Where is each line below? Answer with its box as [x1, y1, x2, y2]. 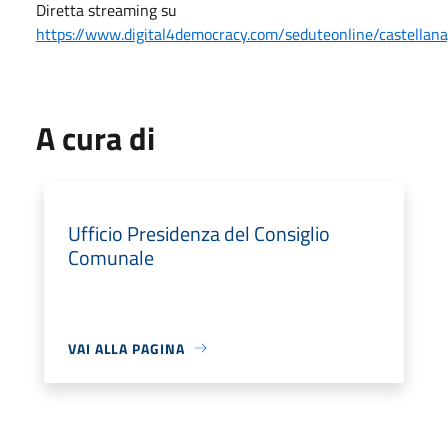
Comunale [68, 241, 154, 273]
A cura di [36, 113, 155, 162]
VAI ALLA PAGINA [68, 337, 185, 359]
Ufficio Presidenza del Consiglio [68, 217, 330, 249]
